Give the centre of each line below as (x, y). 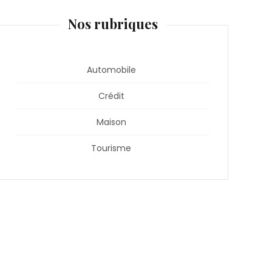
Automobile (111, 70)
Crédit (111, 96)
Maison (111, 122)
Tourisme (111, 148)
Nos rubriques (113, 24)
